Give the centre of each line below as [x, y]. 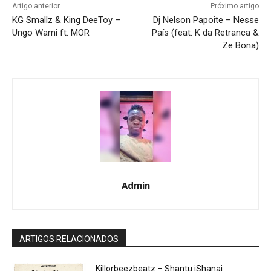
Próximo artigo [234, 6]
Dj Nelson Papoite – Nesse [206, 20]
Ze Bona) [240, 46]
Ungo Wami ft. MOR [51, 33]
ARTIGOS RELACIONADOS [69, 239]
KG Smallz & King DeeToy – [66, 20]
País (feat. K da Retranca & [205, 33]
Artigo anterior [36, 6]
